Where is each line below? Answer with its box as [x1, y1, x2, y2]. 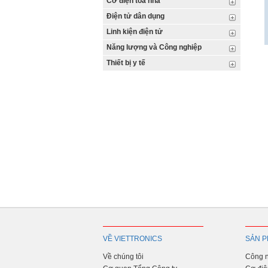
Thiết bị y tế [106, 59, 145, 67]
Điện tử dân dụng [106, 12, 165, 20]
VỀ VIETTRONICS [103, 234, 162, 243]
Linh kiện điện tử [106, 28, 163, 36]
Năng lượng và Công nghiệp [106, 43, 202, 51]
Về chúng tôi [103, 252, 144, 261]
